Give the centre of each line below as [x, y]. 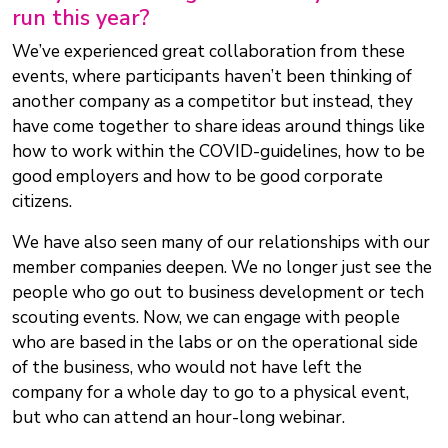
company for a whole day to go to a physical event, [210, 393]
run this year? [81, 18]
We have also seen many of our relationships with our [221, 243]
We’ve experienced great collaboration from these [208, 52]
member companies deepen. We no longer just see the [222, 268]
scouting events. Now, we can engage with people [206, 318]
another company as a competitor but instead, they [212, 102]
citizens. [44, 202]
